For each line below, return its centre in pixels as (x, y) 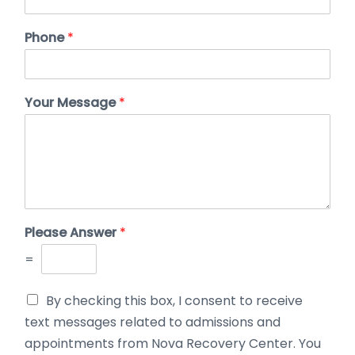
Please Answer (72, 232)
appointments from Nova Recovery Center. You (173, 343)
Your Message (72, 102)
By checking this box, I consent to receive (174, 300)
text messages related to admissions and (153, 322)
